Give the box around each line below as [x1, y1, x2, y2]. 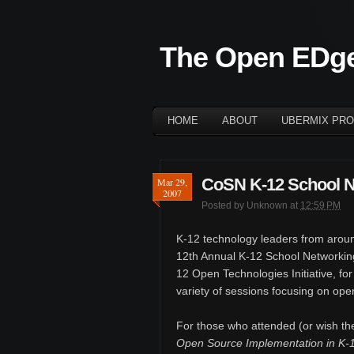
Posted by [201, 200, 247, 211]
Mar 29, [157, 175, 187, 188]
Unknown [247, 200, 288, 211]
